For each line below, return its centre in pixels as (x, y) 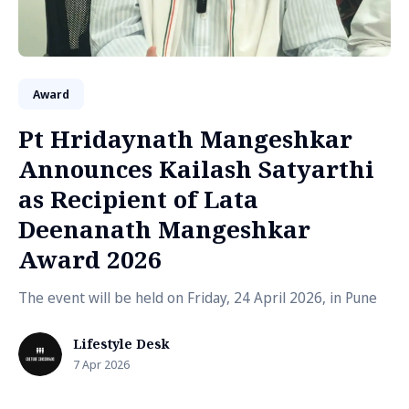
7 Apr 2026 (101, 364)
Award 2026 (90, 259)
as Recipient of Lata (138, 199)
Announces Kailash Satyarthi (196, 169)
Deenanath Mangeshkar (164, 229)
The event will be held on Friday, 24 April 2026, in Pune (198, 298)
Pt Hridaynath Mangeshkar (185, 139)
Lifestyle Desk (121, 344)
